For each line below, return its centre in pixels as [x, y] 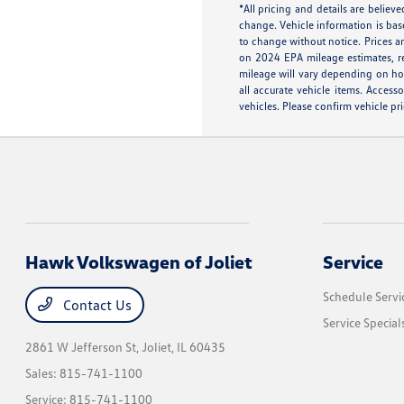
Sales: [43, 373]
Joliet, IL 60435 [184, 347]
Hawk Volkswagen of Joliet [139, 262]
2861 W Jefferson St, [84, 347]
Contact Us [96, 305]
